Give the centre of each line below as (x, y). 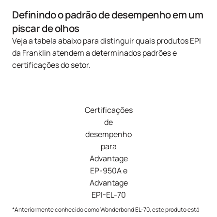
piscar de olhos (46, 28)
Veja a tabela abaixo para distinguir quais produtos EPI (107, 41)
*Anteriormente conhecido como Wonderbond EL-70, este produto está (106, 210)
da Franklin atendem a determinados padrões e (94, 53)
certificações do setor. (51, 65)
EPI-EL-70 (108, 195)
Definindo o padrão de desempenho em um (108, 15)
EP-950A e (108, 171)
